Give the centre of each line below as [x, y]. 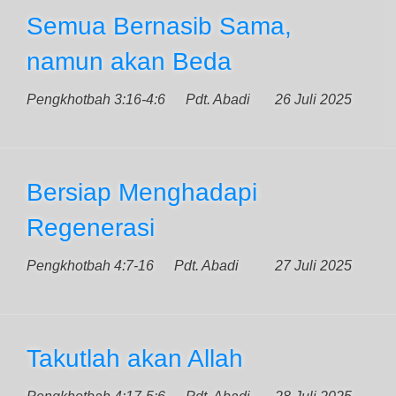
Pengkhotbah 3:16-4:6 [96, 99]
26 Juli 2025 [313, 99]
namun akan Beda [129, 61]
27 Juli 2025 [313, 266]
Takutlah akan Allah [135, 358]
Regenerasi [91, 228]
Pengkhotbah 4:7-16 [90, 266]
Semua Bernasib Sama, [159, 26]
